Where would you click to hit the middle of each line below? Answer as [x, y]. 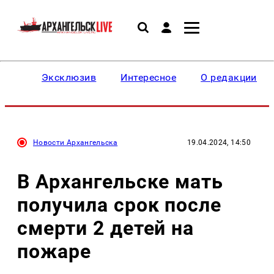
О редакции [229, 77]
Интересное [149, 77]
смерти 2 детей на [106, 228]
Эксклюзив [69, 77]
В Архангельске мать [120, 181]
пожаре [54, 251]
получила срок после [120, 205]
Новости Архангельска [76, 143]
